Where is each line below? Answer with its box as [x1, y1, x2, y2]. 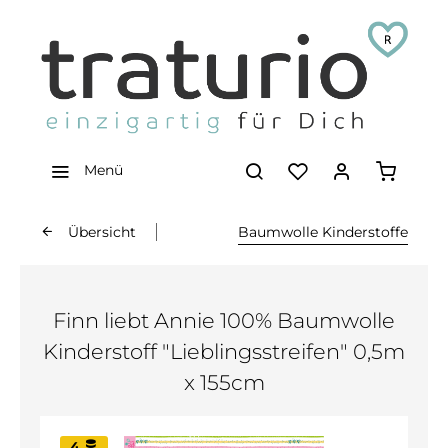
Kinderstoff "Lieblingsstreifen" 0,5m [43, 339, 405, 364]
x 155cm [183, 370, 265, 395]
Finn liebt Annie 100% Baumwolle [53, 308, 395, 333]
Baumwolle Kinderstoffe [238, 223, 408, 241]
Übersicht [68, 223, 136, 241]
